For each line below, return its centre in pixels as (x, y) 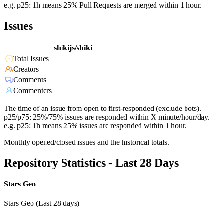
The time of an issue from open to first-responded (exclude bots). (102, 108)
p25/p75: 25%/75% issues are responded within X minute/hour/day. (107, 117)
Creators (26, 69)
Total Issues (31, 59)
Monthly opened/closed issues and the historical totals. (86, 142)
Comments (30, 80)
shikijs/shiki (73, 48)
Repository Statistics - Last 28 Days (91, 163)
